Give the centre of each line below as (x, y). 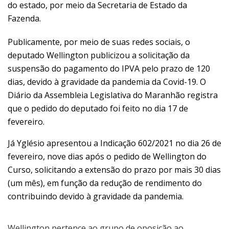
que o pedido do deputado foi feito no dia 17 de (98, 108)
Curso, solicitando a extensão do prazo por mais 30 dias (114, 169)
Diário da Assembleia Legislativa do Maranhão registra (113, 95)
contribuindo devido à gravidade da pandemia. (96, 196)
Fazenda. (24, 18)
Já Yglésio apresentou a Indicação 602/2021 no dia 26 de (114, 143)
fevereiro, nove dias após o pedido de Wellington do (107, 156)
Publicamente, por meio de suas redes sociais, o (99, 42)
